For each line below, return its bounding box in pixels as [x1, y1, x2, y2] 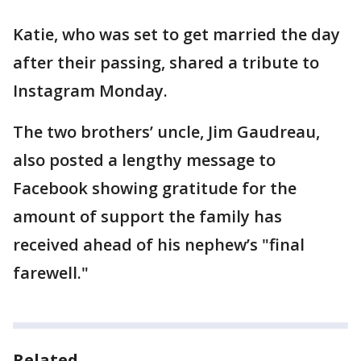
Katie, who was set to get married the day [13, 23, 340, 45]
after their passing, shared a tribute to [13, 52, 319, 73]
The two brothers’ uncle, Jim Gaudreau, [13, 121, 320, 143]
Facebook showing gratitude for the [13, 177, 297, 199]
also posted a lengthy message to [13, 149, 276, 171]
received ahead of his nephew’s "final [13, 234, 305, 255]
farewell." [13, 262, 93, 284]
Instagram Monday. [13, 80, 168, 102]
